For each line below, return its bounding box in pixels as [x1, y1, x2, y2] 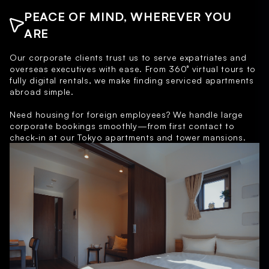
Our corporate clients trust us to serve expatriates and [10, 52, 247, 63]
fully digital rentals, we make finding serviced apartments [10, 75, 254, 86]
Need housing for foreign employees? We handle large [10, 109, 243, 120]
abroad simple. [10, 86, 74, 97]
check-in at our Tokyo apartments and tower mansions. [10, 132, 246, 143]
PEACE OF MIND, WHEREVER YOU [24, 9, 232, 25]
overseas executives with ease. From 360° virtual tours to [10, 64, 256, 74]
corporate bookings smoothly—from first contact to [10, 121, 235, 131]
